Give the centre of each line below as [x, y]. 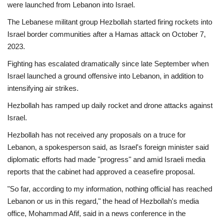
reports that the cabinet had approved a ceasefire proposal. [101, 171]
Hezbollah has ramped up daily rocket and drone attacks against [110, 105]
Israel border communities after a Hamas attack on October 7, [107, 34]
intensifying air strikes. [43, 88]
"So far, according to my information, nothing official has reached [110, 189]
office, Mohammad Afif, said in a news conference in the [96, 213]
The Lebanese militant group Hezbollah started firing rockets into [110, 22]
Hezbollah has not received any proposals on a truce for [96, 135]
